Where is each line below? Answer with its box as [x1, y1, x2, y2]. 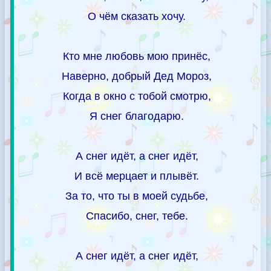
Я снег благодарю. [90, 109, 184, 122]
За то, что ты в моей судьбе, [65, 189, 208, 202]
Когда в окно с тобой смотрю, [62, 90, 211, 102]
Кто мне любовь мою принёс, [63, 50, 211, 62]
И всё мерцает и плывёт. [74, 169, 199, 182]
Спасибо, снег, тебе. [85, 209, 188, 222]
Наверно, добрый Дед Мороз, [62, 70, 212, 82]
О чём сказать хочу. [88, 10, 186, 22]
